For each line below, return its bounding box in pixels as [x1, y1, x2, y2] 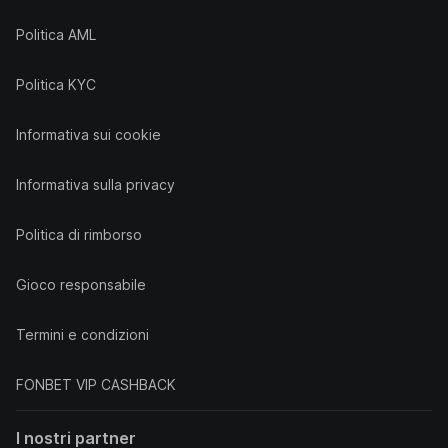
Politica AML [16, 26, 96, 43]
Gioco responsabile [16, 276, 146, 293]
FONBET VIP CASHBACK [16, 376, 176, 393]
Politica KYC [16, 76, 96, 93]
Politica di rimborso [16, 226, 142, 243]
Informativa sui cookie [16, 126, 161, 143]
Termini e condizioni [16, 326, 149, 343]
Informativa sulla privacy [16, 176, 175, 193]
